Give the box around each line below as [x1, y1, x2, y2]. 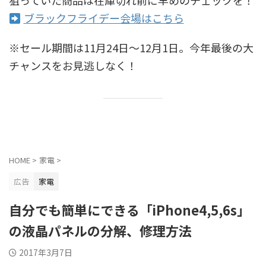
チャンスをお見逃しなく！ [9, 57, 137, 73]
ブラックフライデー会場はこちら [23, 9, 184, 26]
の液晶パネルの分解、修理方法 [9, 220, 192, 240]
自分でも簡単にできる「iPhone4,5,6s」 [9, 199, 250, 219]
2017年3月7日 [19, 246, 72, 258]
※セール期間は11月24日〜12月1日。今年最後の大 [9, 39, 254, 55]
